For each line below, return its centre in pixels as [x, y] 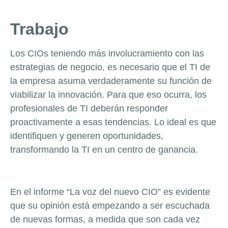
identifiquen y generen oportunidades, [87, 136]
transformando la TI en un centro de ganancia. [104, 150]
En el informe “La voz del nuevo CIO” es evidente [110, 192]
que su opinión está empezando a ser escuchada [110, 205]
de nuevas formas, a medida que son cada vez [105, 219]
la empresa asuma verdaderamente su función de [111, 81]
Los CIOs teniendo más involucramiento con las [107, 54]
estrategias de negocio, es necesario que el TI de [110, 67]
